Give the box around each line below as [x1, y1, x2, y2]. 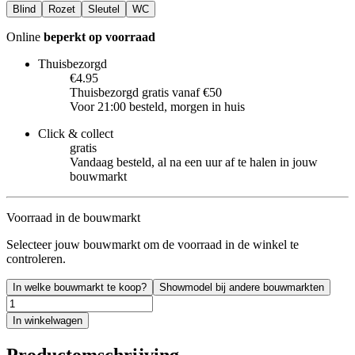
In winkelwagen [13, 314, 82, 326]
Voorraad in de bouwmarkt [6, 210, 140, 224]
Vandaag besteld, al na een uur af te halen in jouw [70, 155, 318, 169]
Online [6, 29, 44, 44]
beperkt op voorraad [44, 29, 155, 44]
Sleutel [88, 2, 120, 15]
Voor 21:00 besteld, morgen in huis [70, 99, 245, 113]
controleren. [6, 251, 66, 265]
